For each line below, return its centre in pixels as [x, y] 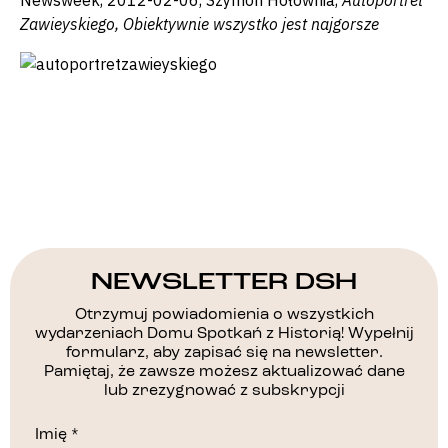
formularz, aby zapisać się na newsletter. [224, 352]
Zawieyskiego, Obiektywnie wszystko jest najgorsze [199, 23]
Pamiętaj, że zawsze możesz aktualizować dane [224, 371]
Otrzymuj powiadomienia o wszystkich [224, 314]
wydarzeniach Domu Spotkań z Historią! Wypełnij [224, 333]
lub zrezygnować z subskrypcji [224, 390]
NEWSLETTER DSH [224, 281]
